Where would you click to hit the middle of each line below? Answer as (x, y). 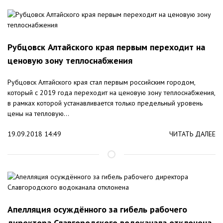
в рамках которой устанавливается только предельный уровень (105, 103)
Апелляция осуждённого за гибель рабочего (97, 210)
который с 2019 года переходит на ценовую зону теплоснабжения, (111, 93)
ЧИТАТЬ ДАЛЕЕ (192, 134)
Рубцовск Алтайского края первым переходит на (106, 47)
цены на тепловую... (38, 114)
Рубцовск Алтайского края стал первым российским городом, (101, 82)
